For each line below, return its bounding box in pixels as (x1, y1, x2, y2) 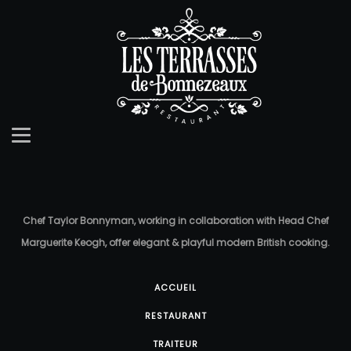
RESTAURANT (144, 309, 207, 323)
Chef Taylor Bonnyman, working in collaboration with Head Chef (22, 214, 329, 228)
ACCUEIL (154, 281, 197, 295)
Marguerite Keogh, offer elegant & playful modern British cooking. (21, 236, 330, 250)
